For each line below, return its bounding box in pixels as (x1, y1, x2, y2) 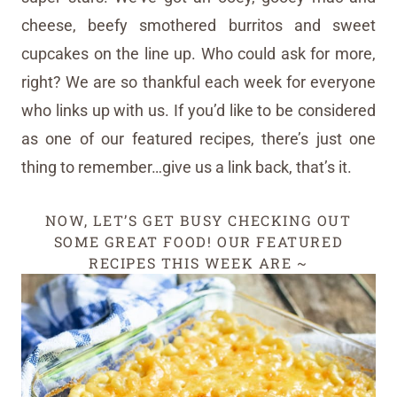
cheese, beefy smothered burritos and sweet (21, 16, 376, 35)
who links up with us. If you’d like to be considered (21, 101, 376, 121)
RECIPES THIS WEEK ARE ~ (89, 253, 308, 273)
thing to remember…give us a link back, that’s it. (21, 158, 352, 177)
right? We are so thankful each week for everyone (21, 73, 376, 92)
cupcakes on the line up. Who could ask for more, (21, 44, 376, 64)
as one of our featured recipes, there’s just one (21, 129, 376, 149)
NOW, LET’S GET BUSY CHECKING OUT (45, 211, 352, 230)
